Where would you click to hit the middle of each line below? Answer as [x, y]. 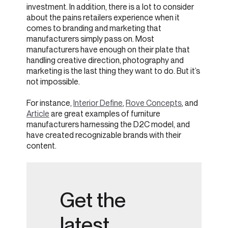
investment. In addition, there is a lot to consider [110, 7]
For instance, [50, 103]
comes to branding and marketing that [94, 28]
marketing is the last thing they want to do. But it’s [113, 71]
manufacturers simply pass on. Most [90, 39]
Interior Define [98, 103]
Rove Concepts [154, 103]
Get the [93, 200]
